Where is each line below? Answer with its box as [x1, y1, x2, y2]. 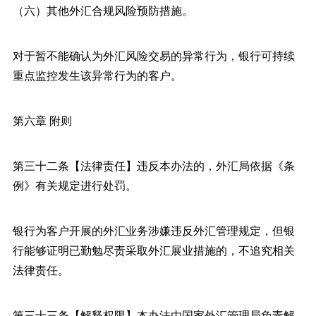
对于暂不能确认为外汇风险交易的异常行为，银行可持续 [12, 47, 295, 63]
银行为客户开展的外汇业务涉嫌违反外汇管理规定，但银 [12, 221, 295, 238]
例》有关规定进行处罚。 [12, 176, 137, 193]
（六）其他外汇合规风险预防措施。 [12, 1, 193, 18]
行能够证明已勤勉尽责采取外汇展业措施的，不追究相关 [12, 241, 295, 258]
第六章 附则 [12, 111, 72, 128]
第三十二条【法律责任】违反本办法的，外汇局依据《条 [12, 157, 295, 174]
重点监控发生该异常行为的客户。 [12, 66, 182, 83]
